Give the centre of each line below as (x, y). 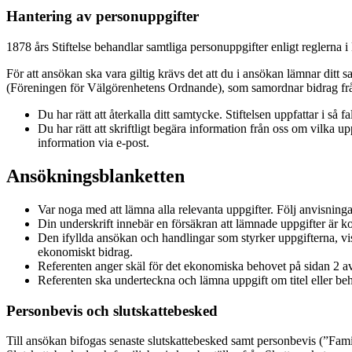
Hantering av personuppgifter (103, 16)
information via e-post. (93, 143)
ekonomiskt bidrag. (85, 251)
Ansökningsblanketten (95, 176)
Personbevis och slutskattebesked (112, 310)
